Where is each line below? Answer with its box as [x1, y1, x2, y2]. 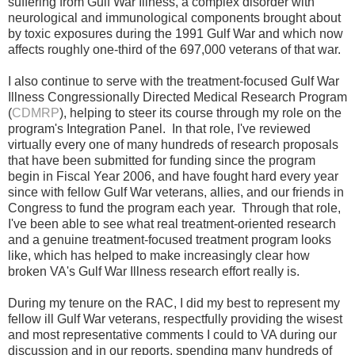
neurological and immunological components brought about [8, 10, 341, 25]
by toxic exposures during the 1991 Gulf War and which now [8, 26, 343, 40]
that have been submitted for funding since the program [8, 153, 315, 167]
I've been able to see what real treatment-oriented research [8, 216, 336, 231]
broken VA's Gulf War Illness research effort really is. [8, 264, 306, 278]
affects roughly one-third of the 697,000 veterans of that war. [8, 42, 347, 56]
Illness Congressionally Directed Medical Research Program [8, 90, 347, 104]
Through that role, [242, 200, 341, 215]
